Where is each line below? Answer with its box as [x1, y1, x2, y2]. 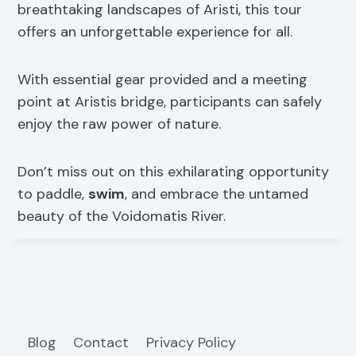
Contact [73, 332, 130, 352]
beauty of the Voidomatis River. [17, 207, 226, 226]
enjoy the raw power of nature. [17, 114, 222, 134]
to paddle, [17, 184, 89, 204]
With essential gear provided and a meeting [17, 70, 308, 90]
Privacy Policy [145, 332, 240, 352]
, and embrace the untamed [125, 184, 309, 204]
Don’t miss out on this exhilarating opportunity [17, 162, 330, 182]
